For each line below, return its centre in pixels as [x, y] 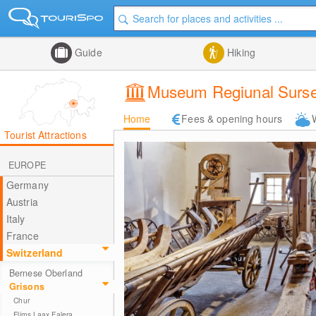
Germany [27, 185]
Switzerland [35, 253]
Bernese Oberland [45, 273]
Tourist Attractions [45, 135]
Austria [22, 202]
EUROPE [27, 165]
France [22, 236]
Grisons [26, 286]
